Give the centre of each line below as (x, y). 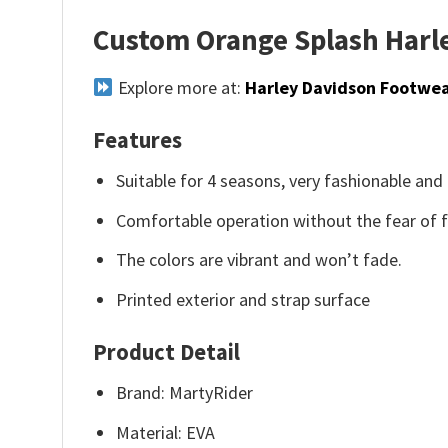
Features (137, 139)
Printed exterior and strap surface (243, 300)
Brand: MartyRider (185, 392)
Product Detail (166, 351)
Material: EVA (166, 432)
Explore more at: (179, 88)
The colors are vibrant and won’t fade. (259, 260)
